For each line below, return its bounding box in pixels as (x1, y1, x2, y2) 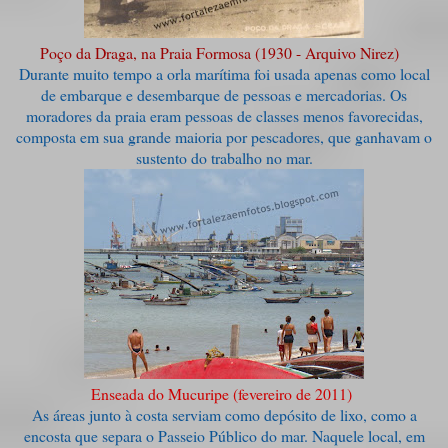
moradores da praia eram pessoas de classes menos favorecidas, (25, 104, 423, 126)
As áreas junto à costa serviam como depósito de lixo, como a (31, 403, 417, 425)
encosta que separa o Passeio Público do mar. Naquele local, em (23, 424, 425, 446)
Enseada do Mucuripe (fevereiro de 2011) (91, 382, 357, 404)
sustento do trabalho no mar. (135, 146, 313, 168)
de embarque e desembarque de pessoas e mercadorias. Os (41, 83, 407, 105)
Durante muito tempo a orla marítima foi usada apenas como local (18, 62, 430, 84)
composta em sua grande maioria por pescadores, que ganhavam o (16, 125, 432, 147)
